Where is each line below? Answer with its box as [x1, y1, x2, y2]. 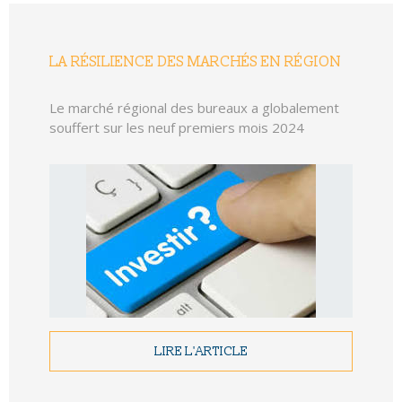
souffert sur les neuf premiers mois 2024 [49, 118, 304, 137]
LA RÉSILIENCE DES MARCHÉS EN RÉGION [49, 53, 341, 72]
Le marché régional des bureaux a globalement [49, 99, 339, 118]
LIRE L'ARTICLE [154, 344, 248, 360]
